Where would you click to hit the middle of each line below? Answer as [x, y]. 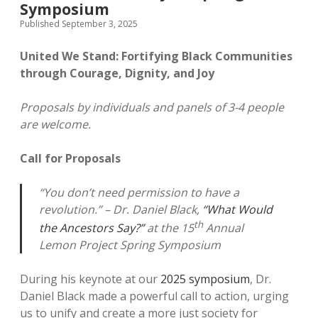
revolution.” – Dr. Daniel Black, [121, 209]
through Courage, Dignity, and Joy [117, 73]
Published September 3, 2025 [79, 24]
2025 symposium [205, 279]
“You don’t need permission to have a [139, 192]
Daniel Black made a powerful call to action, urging [154, 296]
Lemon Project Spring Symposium [130, 245]
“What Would [237, 209]
